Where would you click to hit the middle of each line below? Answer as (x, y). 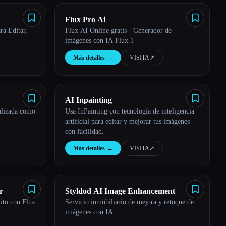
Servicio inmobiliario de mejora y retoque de (129, 202)
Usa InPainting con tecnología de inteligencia (130, 111)
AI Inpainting (89, 100)
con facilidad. (84, 131)
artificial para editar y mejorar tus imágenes (127, 121)
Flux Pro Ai (85, 19)
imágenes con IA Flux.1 (99, 41)
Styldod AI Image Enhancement (120, 191)
